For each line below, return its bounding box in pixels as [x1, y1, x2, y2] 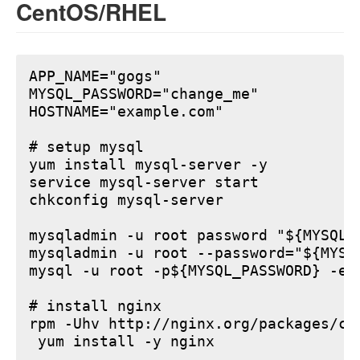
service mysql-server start [29, 174, 259, 190]
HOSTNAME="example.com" [29, 103, 223, 120]
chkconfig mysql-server [29, 191, 223, 208]
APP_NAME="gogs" [29, 67, 162, 84]
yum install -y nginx [29, 333, 215, 350]
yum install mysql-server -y [29, 156, 268, 173]
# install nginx [29, 297, 162, 314]
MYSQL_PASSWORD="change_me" [29, 85, 259, 102]
